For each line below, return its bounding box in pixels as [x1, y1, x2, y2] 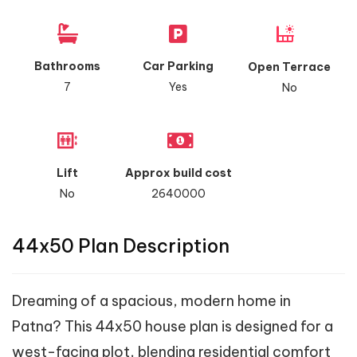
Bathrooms [34, 58, 101, 73]
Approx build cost [124, 165, 232, 180]
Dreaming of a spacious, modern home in [12, 291, 291, 310]
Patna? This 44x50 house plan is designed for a [12, 316, 333, 335]
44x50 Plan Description [12, 233, 229, 257]
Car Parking [143, 58, 214, 73]
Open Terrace [248, 59, 331, 74]
